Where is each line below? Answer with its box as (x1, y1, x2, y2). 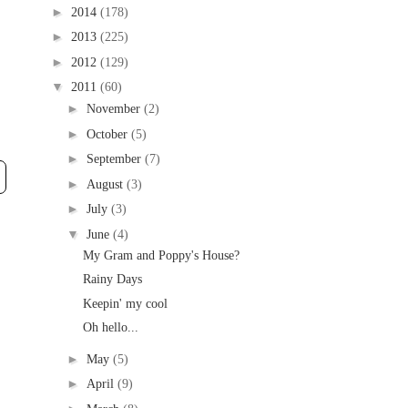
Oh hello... (82, 321, 138, 334)
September (86, 152, 145, 166)
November (86, 102, 144, 116)
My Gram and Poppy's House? (82, 248, 240, 262)
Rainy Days (82, 272, 142, 286)
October (86, 127, 131, 141)
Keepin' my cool (82, 296, 168, 311)
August (86, 177, 127, 191)
